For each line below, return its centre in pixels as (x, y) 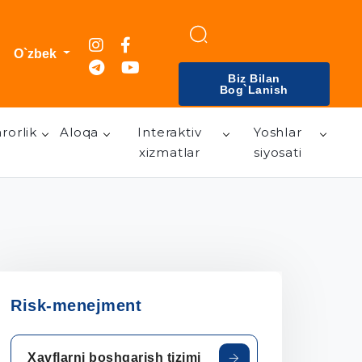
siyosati (278, 152)
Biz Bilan (254, 78)
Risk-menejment (76, 305)
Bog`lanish (254, 90)
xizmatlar (170, 152)
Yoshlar (278, 132)
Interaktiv (170, 132)
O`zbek (35, 53)
